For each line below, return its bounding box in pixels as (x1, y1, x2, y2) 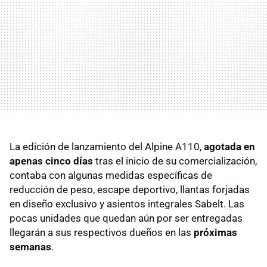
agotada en (204, 141, 255, 153)
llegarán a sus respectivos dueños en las (10, 226, 194, 238)
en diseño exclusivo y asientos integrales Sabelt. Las (10, 198, 244, 210)
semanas (10, 241, 51, 253)
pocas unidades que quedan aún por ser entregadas (10, 212, 243, 224)
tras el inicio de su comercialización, (93, 155, 257, 167)
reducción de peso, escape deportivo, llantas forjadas (10, 184, 250, 195)
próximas (194, 226, 237, 238)
